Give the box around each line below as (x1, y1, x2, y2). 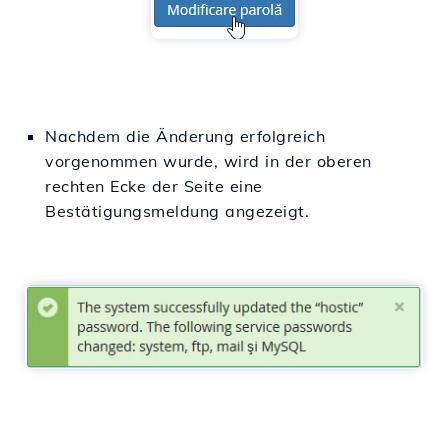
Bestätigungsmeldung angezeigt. (45, 200, 309, 221)
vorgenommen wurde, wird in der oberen (45, 150, 372, 171)
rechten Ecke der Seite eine (45, 175, 263, 196)
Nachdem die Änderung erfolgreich (45, 125, 325, 146)
